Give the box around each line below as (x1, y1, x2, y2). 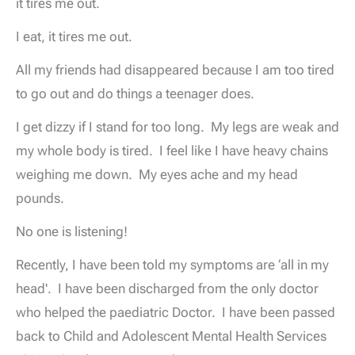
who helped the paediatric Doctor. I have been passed (16, 303, 335, 320)
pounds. (16, 190, 74, 207)
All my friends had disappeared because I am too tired (16, 62, 334, 78)
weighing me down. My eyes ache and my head (16, 166, 298, 183)
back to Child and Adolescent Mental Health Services (16, 327, 326, 344)
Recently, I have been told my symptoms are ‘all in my (16, 256, 329, 273)
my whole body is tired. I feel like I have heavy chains (16, 143, 328, 159)
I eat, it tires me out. (16, 29, 139, 45)
